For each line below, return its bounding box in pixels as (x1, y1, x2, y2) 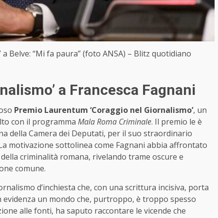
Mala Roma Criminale (78, 116, 151, 127)
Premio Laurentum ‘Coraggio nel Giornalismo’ (14, 104, 193, 115)
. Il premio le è (151, 116, 202, 127)
